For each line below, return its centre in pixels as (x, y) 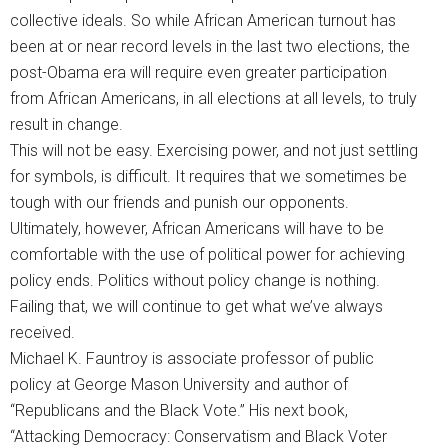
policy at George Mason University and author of (179, 385)
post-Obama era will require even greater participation (198, 73)
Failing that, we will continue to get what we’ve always (196, 307)
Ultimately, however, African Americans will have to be (197, 229)
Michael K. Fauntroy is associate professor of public (192, 359)
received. (42, 333)
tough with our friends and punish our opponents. (179, 203)
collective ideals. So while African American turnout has (203, 21)
